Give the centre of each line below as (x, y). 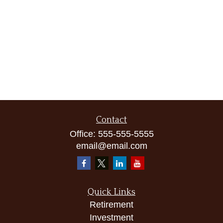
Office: (84, 134)
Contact (111, 120)
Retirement (111, 205)
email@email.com (111, 146)
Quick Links (111, 192)
